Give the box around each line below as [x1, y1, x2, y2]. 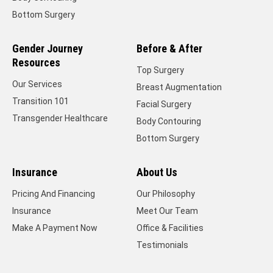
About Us [136, 166, 177, 179]
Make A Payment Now [12, 223, 97, 233]
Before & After [136, 42, 202, 55]
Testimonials [136, 240, 188, 250]
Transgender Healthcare [12, 113, 108, 123]
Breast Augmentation [136, 82, 222, 92]
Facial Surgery [136, 99, 191, 109]
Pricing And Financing [12, 189, 95, 199]
